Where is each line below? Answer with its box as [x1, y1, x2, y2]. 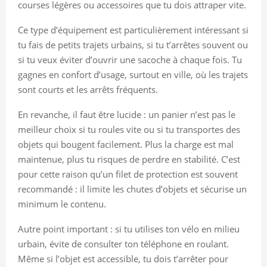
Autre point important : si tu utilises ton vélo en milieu [18, 222, 240, 235]
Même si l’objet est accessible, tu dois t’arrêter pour [18, 252, 228, 265]
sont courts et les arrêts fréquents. [18, 83, 158, 95]
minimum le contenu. [18, 197, 106, 210]
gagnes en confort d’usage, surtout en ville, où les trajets [18, 68, 248, 80]
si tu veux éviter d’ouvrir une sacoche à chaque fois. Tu [18, 53, 242, 66]
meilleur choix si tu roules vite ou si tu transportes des [18, 123, 240, 135]
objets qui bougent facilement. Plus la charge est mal [18, 138, 234, 150]
